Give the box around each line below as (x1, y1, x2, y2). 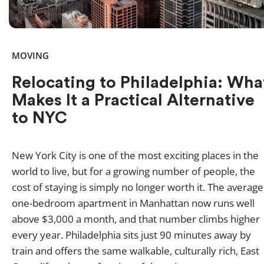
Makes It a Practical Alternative (12, 92, 255, 109)
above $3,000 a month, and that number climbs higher (12, 212, 260, 226)
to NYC (12, 110, 67, 127)
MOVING (12, 49, 49, 62)
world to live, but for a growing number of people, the (12, 164, 255, 179)
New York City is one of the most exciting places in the (12, 148, 259, 163)
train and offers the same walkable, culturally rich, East (12, 244, 259, 258)
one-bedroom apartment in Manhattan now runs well (12, 196, 255, 210)
